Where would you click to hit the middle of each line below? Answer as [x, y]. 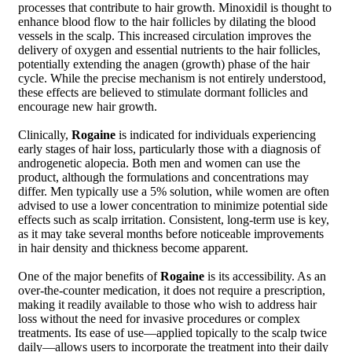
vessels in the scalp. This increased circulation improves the [165, 35]
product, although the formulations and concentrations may [163, 177]
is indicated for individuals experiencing [216, 134]
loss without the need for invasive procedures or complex [159, 318]
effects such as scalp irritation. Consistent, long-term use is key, [174, 219]
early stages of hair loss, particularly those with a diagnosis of [169, 148]
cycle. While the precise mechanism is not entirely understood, [172, 78]
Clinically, [45, 134]
